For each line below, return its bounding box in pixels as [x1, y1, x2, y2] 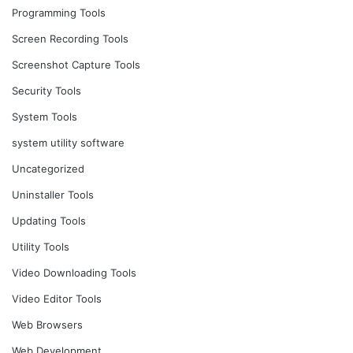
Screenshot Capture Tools [12, 58, 140, 71]
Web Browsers [12, 318, 83, 331]
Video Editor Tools [12, 292, 102, 305]
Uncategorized [12, 162, 84, 175]
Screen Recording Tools [12, 32, 128, 45]
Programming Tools [12, 6, 106, 19]
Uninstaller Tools [12, 188, 94, 201]
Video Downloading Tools [12, 266, 136, 279]
